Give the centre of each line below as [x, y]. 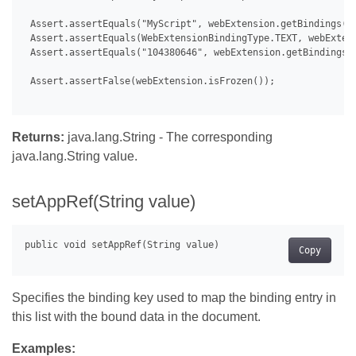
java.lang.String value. [75, 157]
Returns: [38, 137]
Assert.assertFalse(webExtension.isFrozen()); [150, 81]
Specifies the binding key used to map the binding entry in [174, 298]
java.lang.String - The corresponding [168, 137]
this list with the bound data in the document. [136, 317]
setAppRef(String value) [104, 202]
